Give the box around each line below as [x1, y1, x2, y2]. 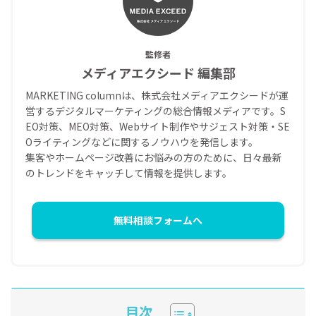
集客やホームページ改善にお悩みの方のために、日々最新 [25, 150, 282, 164]
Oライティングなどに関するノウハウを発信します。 [25, 134, 258, 149]
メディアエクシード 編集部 [80, 63, 236, 82]
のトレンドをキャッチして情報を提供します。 [25, 165, 232, 180]
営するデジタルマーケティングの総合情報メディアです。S [25, 103, 286, 118]
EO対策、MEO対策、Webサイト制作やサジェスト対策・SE [25, 119, 290, 133]
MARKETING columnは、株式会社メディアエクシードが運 [25, 87, 288, 102]
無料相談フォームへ [114, 212, 202, 227]
